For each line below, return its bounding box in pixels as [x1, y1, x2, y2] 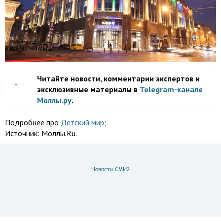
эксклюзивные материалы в [37, 84, 140, 95]
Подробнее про [5, 117, 61, 128]
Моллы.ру [37, 95, 72, 106]
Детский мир [61, 117, 104, 128]
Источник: [5, 128, 41, 139]
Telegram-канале [140, 84, 203, 95]
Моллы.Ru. [41, 128, 77, 139]
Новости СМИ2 [91, 166, 130, 173]
